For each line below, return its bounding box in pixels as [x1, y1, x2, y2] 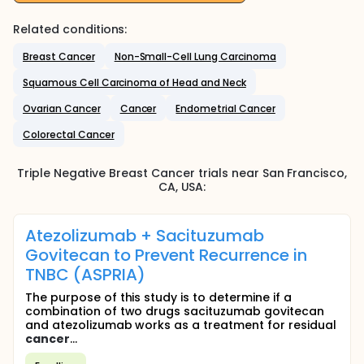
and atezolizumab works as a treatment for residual [25, 317, 336, 333]
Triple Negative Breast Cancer [16, 165, 195, 181]
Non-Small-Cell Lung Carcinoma [114, 49, 276, 63]
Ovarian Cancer [23, 101, 101, 115]
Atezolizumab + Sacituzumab [25, 224, 265, 247]
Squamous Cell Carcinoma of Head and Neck [23, 75, 246, 89]
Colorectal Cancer [23, 127, 115, 141]
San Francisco [262, 165, 345, 181]
